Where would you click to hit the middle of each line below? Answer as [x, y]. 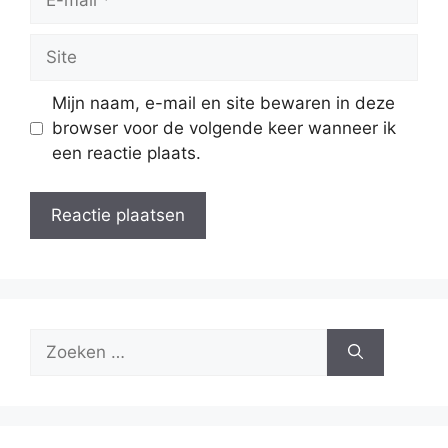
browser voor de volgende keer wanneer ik [223, 128]
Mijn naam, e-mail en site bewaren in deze [223, 103]
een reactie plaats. [126, 153]
